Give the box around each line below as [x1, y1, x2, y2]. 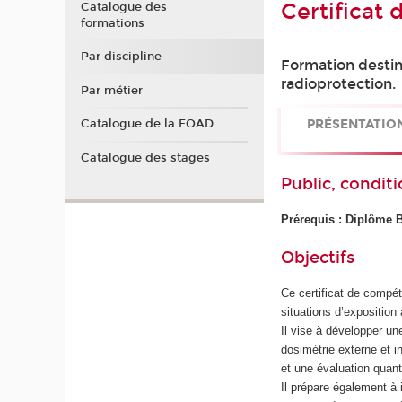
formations [80, 15, 144, 31]
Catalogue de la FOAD [80, 117, 214, 132]
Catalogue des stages [80, 150, 210, 165]
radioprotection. [281, 74, 397, 92]
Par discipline [80, 49, 162, 65]
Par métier [80, 83, 143, 98]
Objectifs [281, 248, 355, 268]
